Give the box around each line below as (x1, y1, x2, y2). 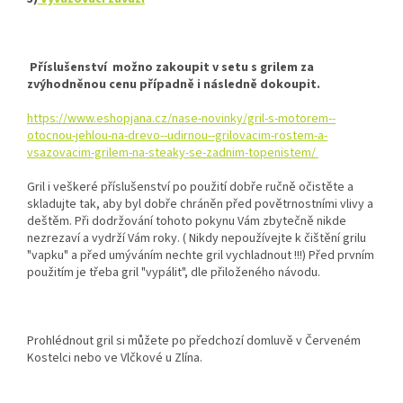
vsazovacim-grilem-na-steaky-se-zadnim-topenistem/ (27, 143, 318, 162)
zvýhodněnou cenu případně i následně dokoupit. (27, 75, 320, 94)
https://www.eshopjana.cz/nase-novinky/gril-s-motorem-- (27, 109, 336, 128)
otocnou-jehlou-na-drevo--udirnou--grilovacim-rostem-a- (27, 126, 327, 145)
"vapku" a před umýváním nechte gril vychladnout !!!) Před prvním (27, 246, 374, 264)
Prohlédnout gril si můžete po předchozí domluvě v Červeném (27, 331, 361, 350)
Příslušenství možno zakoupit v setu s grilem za (30, 58, 314, 76)
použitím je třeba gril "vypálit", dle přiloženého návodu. (27, 263, 323, 282)
